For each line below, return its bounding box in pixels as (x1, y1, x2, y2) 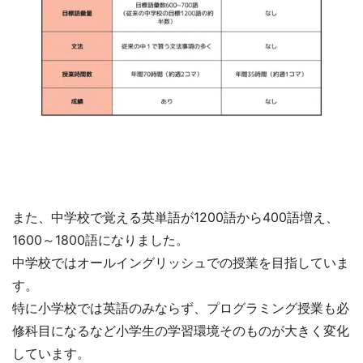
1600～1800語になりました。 (12, 231, 189, 248)
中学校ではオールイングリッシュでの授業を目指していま (12, 254, 349, 271)
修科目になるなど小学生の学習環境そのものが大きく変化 (12, 322, 349, 339)
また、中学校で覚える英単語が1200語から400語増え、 (12, 208, 339, 225)
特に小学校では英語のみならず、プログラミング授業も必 (12, 299, 349, 316)
